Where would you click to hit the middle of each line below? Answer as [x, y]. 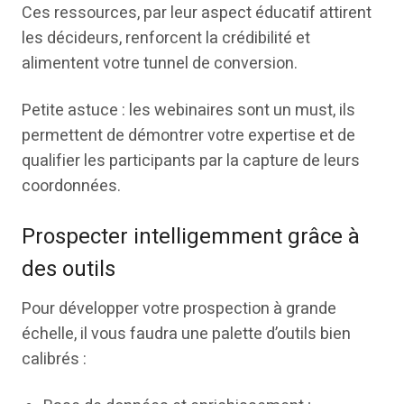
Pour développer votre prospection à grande [179, 309]
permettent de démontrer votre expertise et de [188, 136]
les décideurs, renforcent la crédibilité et [166, 38]
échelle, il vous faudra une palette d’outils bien [186, 334]
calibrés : [54, 359]
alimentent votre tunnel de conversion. [160, 64]
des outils [69, 269]
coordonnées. [71, 186]
